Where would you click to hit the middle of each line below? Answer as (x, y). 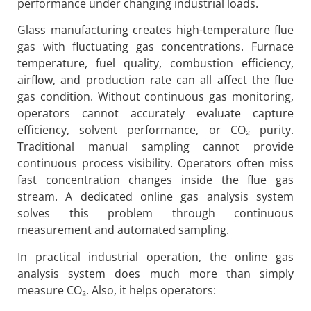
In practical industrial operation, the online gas (155, 257)
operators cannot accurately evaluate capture (155, 114)
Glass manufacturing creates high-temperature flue (155, 30)
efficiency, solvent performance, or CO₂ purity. (155, 130)
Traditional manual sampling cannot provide (155, 147)
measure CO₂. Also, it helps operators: (117, 290)
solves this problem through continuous (155, 213)
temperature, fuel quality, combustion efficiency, (155, 64)
